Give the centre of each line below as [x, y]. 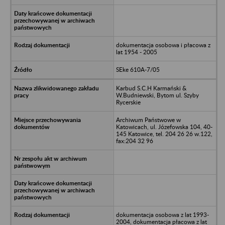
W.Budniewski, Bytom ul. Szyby [157, 95]
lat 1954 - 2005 [136, 52]
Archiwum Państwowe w [148, 120]
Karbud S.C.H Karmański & [151, 88]
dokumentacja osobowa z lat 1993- [162, 214]
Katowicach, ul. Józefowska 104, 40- [164, 127]
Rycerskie [128, 102]
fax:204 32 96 [134, 141]
